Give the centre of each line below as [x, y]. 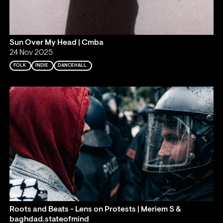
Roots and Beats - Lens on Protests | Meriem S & [96, 209]
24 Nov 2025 [31, 53]
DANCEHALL [72, 66]
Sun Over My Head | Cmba [57, 43]
